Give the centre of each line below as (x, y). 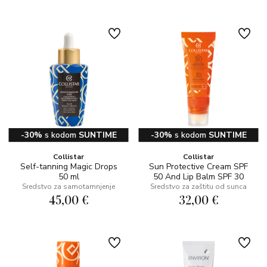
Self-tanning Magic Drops (69, 167)
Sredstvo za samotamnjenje (69, 187)
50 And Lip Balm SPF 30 (198, 177)
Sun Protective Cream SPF (198, 167)
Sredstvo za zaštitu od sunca (198, 187)
